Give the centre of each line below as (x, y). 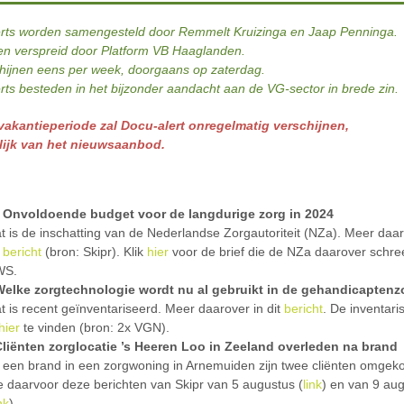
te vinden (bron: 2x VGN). (95, 327)
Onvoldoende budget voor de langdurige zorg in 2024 (168, 214)
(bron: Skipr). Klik (94, 252)
